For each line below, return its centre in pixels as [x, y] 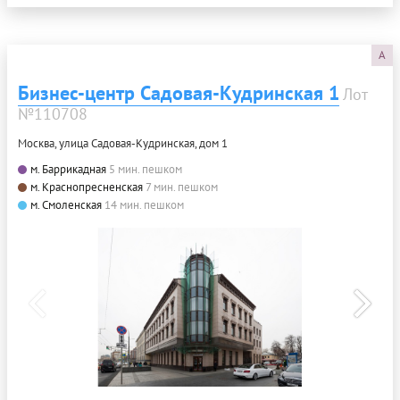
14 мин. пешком [144, 205]
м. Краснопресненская [87, 187]
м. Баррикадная [68, 170]
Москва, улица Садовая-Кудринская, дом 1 [123, 144]
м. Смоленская [66, 205]
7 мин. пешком [182, 187]
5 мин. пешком [146, 170]
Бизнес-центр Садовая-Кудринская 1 [179, 93]
